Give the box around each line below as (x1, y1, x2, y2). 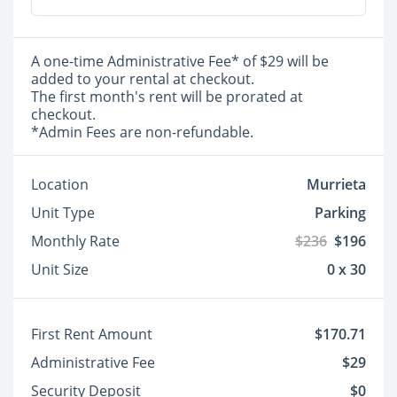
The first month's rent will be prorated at (31, 87, 303, 106)
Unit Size (31, 260, 89, 279)
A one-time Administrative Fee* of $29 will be (31, 51, 329, 71)
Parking (315, 203, 366, 222)
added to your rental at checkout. (31, 69, 258, 89)
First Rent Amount (31, 324, 152, 344)
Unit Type (31, 203, 95, 222)
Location (31, 175, 89, 194)
